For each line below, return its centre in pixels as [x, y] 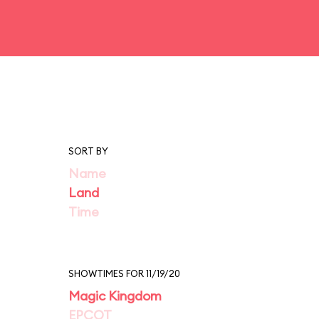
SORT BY [88, 151]
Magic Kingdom [115, 296]
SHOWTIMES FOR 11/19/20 [124, 273]
